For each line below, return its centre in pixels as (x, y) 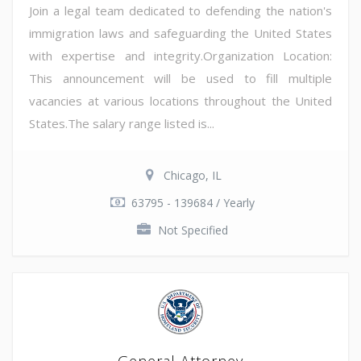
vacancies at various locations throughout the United (180, 100)
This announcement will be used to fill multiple (180, 78)
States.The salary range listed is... (122, 123)
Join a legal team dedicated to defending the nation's (180, 10)
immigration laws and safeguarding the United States (180, 33)
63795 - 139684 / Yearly (193, 202)
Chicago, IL (193, 175)
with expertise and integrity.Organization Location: (180, 55)
